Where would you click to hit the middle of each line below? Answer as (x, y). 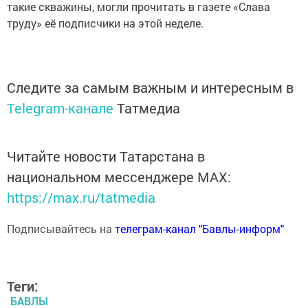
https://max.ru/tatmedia (81, 198)
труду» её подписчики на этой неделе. (105, 23)
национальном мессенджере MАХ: (119, 177)
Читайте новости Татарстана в (106, 156)
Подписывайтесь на (61, 229)
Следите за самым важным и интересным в (150, 88)
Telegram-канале (60, 108)
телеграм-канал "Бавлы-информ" (199, 229)
